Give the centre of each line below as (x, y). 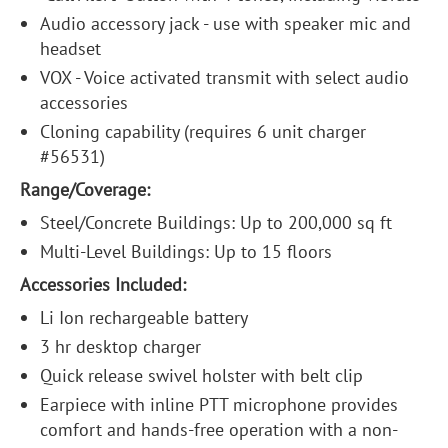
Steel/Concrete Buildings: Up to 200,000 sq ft (216, 223)
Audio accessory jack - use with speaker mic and (225, 24)
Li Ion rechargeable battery (144, 318)
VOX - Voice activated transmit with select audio (224, 78)
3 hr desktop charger (120, 347)
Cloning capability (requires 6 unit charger (203, 132)
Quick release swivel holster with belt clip (201, 376)
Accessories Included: (103, 285)
